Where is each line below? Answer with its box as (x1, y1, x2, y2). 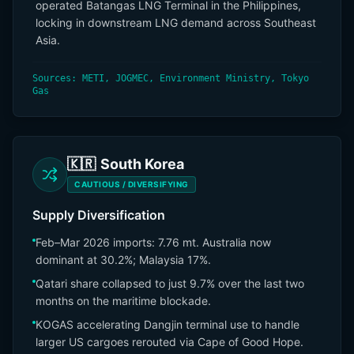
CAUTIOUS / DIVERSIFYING (74, 179, 189, 189)
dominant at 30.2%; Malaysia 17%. (36, 253, 211, 266)
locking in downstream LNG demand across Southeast (36, 16, 316, 29)
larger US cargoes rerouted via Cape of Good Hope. (36, 335, 303, 348)
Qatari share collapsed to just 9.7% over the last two (36, 277, 304, 290)
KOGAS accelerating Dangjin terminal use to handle (36, 318, 299, 331)
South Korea (100, 156, 184, 172)
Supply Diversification (32, 207, 165, 223)
